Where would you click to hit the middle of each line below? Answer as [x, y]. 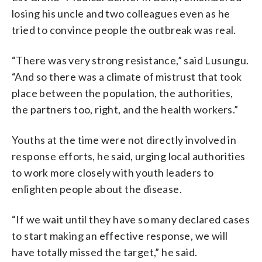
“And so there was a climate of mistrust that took [127, 76]
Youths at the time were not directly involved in [124, 139]
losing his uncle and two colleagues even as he [121, 13]
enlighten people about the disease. [97, 189]
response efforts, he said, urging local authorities [129, 156]
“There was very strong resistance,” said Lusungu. [130, 60]
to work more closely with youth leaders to [113, 172]
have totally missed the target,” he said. [105, 252]
